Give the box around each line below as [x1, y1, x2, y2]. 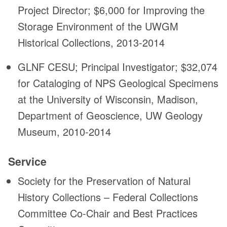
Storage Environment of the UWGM [18, 19, 179, 34]
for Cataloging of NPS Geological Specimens [18, 75, 219, 91]
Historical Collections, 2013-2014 [18, 35, 165, 50]
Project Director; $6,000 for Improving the [18, 3, 205, 18]
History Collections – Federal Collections [18, 190, 199, 205]
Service [8, 154, 47, 170]
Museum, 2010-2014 [18, 124, 111, 139]
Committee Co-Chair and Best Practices [18, 206, 198, 221]
